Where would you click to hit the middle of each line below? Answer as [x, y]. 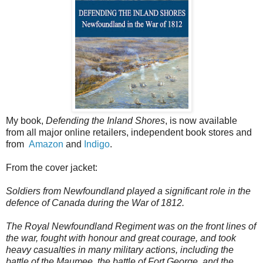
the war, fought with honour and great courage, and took [121, 238]
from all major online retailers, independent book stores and [129, 133]
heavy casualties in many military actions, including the [120, 250]
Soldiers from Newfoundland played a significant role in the [128, 191]
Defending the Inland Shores [105, 121]
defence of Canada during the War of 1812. [96, 203]
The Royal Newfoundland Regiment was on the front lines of [131, 227]
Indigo [97, 144]
